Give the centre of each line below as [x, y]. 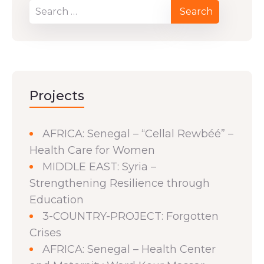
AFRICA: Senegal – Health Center [129, 249]
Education [57, 199]
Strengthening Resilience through [120, 183]
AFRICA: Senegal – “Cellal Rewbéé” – [138, 133]
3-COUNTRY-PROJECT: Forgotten [131, 216]
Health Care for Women [92, 150]
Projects [57, 95]
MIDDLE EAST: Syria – [99, 166]
